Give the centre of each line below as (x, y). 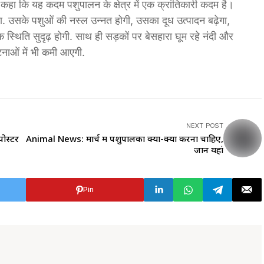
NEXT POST (205, 126)
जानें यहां (209, 150)
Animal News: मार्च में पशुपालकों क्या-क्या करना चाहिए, (125, 138)
